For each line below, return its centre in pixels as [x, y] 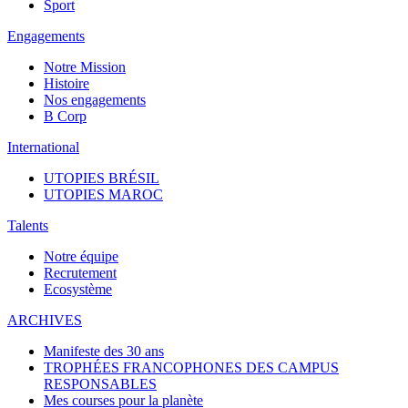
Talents [28, 226]
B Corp [65, 117]
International [43, 148]
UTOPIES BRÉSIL [102, 178]
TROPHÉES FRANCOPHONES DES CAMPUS [191, 368]
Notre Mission [85, 67]
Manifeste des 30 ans [104, 352]
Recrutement [80, 273]
